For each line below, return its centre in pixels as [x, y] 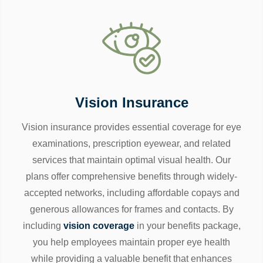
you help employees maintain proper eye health [131, 242]
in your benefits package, [187, 226]
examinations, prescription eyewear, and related [131, 144]
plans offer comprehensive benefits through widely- [131, 177]
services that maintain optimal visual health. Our [131, 160]
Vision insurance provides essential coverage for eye [131, 127]
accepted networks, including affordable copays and [131, 193]
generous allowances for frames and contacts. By [131, 210]
